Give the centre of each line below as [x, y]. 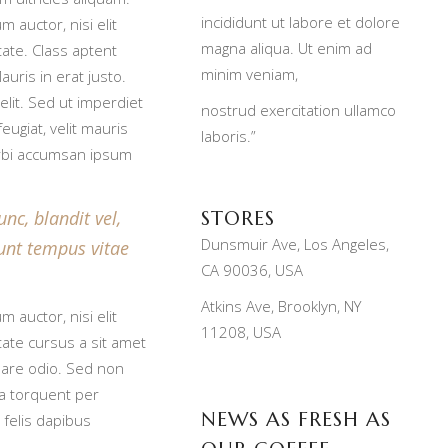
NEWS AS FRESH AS [296, 419]
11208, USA [241, 331]
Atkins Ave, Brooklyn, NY [281, 305]
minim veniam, [249, 73]
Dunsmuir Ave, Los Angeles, [295, 243]
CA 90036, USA [252, 269]
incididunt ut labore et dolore [300, 21]
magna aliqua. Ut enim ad [286, 47]
